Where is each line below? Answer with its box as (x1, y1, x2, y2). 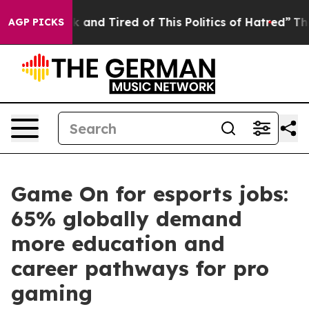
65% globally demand (11, 206, 242, 232)
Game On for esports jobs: (11, 181, 288, 207)
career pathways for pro (11, 255, 269, 281)
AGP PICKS (8, 16, 64, 28)
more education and (11, 230, 225, 257)
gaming (11, 280, 92, 306)
